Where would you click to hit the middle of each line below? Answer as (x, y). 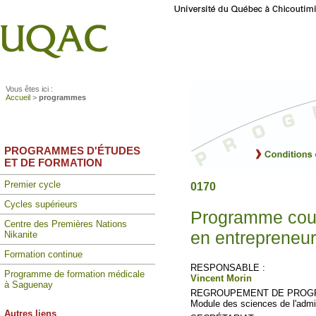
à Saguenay (29, 285)
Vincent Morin (221, 278)
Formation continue (43, 254)
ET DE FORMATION (53, 163)
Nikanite (21, 235)
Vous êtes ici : (29, 89)
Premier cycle (32, 184)
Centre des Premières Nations (66, 224)
